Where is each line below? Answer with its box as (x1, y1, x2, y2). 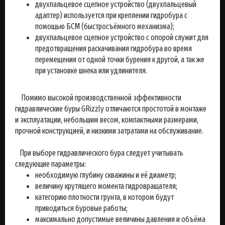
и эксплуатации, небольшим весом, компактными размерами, (15, 115, 198, 125)
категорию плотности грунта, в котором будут (35, 192, 174, 202)
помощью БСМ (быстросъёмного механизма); (35, 22, 174, 31)
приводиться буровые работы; (35, 203, 128, 213)
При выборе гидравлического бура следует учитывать (15, 148, 183, 158)
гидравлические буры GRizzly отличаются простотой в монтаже (15, 104, 206, 114)
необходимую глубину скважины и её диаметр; (35, 170, 176, 180)
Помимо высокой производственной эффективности (15, 93, 181, 102)
